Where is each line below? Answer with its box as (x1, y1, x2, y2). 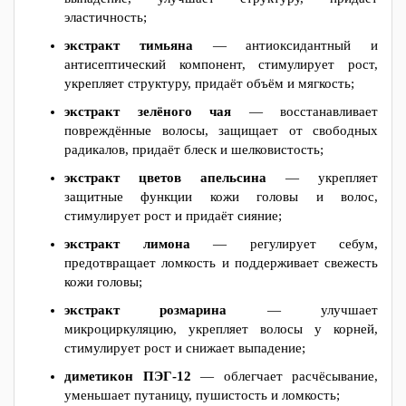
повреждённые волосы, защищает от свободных (64, 123, 378, 138)
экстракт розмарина (64, 303, 227, 317)
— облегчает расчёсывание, (190, 369, 378, 383)
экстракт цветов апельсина (64, 170, 266, 185)
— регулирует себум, (189, 237, 378, 251)
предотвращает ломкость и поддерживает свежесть (64, 256, 378, 270)
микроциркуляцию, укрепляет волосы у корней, (64, 322, 378, 336)
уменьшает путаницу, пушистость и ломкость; (64, 388, 340, 402)
